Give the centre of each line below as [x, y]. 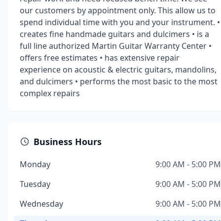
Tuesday [35, 184]
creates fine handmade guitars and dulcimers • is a [114, 34]
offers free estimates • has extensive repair [100, 58]
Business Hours [68, 142]
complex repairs [50, 93]
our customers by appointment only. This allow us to [118, 10]
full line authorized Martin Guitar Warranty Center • [116, 46]
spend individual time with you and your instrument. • [120, 22]
